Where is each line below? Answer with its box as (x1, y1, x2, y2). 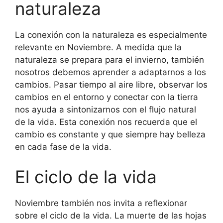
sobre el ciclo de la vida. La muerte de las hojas (15, 210, 207, 221)
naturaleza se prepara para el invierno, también (15, 55, 204, 65)
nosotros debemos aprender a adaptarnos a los (15, 67, 206, 77)
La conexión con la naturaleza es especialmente (15, 30, 207, 40)
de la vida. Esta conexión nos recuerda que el (15, 117, 197, 127)
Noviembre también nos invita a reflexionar (15, 198, 187, 208)
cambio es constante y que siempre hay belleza (15, 129, 206, 139)
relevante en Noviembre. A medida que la (15, 42, 182, 52)
